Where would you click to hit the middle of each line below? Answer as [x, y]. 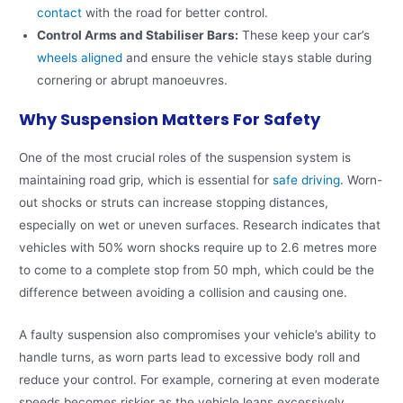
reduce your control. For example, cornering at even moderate [200, 380]
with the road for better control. [175, 12]
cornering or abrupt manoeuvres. [133, 80]
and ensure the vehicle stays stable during [247, 57]
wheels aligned [80, 57]
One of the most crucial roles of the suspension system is [185, 158]
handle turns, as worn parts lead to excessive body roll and [190, 358]
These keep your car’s [304, 35]
